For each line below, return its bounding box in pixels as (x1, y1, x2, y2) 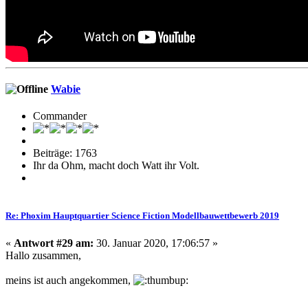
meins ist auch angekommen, (5, 274, 133, 286)
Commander (33, 110, 87, 122)
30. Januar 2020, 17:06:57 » (93, 236, 218, 249)
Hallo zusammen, (5, 249, 81, 261)
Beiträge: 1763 (33, 147, 97, 159)
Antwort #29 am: (14, 236, 93, 249)
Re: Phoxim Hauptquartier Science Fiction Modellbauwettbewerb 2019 (5, 210, 279, 221)
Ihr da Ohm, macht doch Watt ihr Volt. (33, 159, 199, 172)
